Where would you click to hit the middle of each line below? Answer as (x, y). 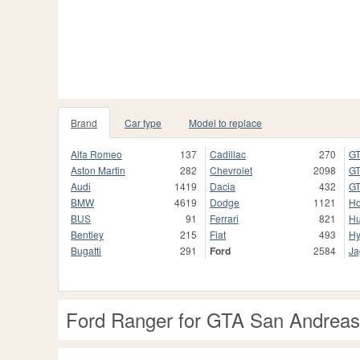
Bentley (87, 234)
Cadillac (228, 154)
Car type (143, 123)
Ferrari (224, 218)
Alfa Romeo (96, 154)
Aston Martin (98, 170)
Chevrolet (231, 170)
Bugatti (86, 250)
